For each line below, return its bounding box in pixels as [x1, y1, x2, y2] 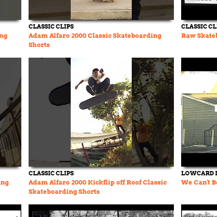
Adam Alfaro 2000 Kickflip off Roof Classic [29, 179, 167, 186]
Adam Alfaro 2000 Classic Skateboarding [29, 32, 161, 39]
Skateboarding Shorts [29, 188, 100, 195]
